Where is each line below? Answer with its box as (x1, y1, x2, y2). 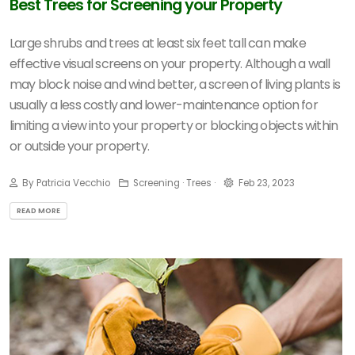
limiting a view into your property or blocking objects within (10, 116, 338, 135)
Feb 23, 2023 (239, 177, 295, 189)
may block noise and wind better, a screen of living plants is (10, 75, 341, 94)
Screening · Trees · (131, 177, 216, 189)
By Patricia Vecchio (20, 177, 110, 189)
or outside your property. (10, 137, 149, 155)
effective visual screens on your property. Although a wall (10, 55, 330, 73)
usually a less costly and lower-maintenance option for (10, 96, 318, 114)
